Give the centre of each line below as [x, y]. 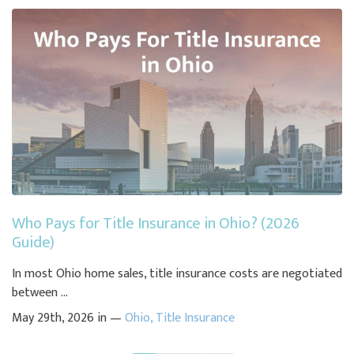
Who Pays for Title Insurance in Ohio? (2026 [156, 223]
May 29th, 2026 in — [68, 318]
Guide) [33, 242]
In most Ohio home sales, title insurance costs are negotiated [177, 273]
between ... [40, 292]
